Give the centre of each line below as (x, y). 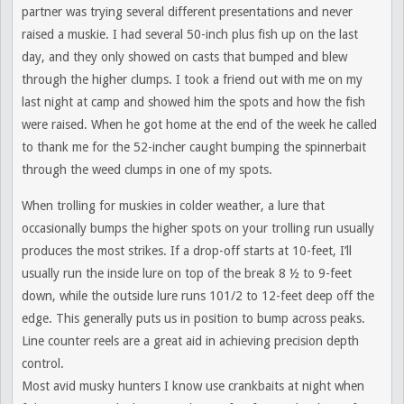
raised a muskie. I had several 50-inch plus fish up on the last (190, 34)
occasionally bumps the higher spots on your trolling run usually (198, 228)
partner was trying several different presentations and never (187, 12)
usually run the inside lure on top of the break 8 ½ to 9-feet (187, 273)
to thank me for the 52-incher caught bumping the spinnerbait (194, 147)
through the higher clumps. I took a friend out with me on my (192, 79)
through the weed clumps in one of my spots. (147, 170)
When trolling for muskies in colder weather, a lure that (173, 206)
